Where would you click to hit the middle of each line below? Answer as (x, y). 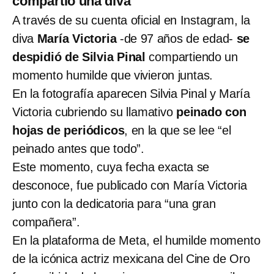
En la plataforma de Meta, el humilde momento (136, 240)
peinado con (211, 112)
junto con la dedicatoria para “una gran (114, 203)
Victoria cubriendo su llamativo (94, 112)
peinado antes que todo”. (79, 148)
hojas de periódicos (68, 130)
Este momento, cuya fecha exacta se (111, 167)
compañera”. (46, 222)
